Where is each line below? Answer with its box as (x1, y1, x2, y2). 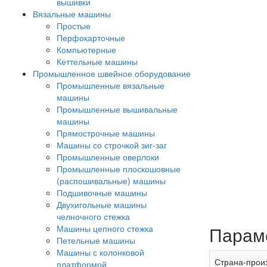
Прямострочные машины (57, 127, 155, 139)
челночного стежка (57, 210, 130, 222)
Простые (57, 20, 91, 32)
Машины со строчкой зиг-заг (57, 139, 167, 151)
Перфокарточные (57, 32, 125, 44)
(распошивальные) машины (57, 175, 166, 187)
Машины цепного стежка (57, 222, 153, 234)
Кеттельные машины (57, 55, 138, 67)
